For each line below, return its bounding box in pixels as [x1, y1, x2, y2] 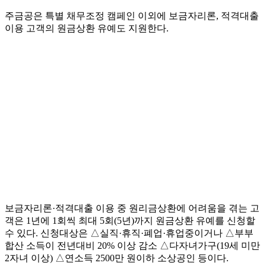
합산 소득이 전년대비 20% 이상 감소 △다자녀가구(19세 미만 [5, 240, 260, 251]
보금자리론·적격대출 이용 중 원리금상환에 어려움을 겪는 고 [5, 203, 259, 214]
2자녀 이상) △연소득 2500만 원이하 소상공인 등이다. [5, 253, 229, 264]
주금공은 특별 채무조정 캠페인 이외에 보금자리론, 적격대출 [5, 11, 259, 21]
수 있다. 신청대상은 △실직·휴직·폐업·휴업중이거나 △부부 [5, 228, 254, 239]
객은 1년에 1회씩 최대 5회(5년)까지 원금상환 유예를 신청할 [5, 216, 255, 226]
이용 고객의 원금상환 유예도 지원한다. [5, 23, 169, 34]
